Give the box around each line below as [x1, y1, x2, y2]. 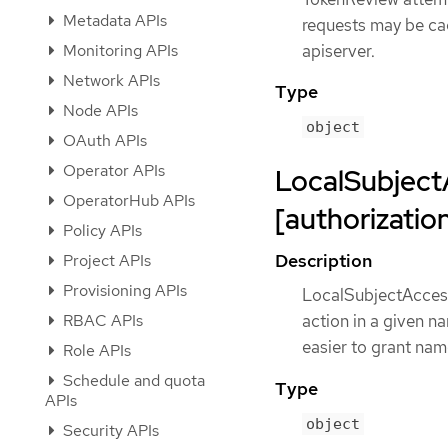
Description [275, 249, 372, 273]
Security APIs [59, 420, 159, 441]
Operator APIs [59, 160, 165, 181]
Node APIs [59, 100, 138, 121]
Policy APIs [59, 220, 142, 241]
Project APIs [59, 250, 151, 271]
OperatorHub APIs [59, 190, 195, 211]
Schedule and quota [59, 370, 205, 391]
